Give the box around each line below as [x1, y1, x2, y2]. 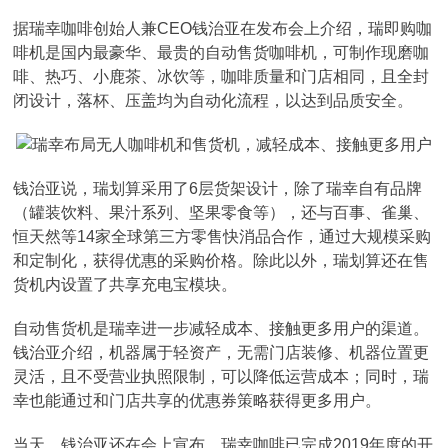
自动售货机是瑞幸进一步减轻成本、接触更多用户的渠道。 [13, 320, 430, 337]
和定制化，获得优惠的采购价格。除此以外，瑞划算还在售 [13, 252, 430, 269]
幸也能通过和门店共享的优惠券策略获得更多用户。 [13, 392, 382, 409]
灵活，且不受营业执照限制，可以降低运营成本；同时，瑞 [13, 368, 430, 385]
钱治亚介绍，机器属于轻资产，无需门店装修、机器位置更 [13, 344, 430, 361]
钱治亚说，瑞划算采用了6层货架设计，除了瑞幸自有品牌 [13, 180, 423, 197]
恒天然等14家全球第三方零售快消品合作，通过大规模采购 [13, 228, 432, 245]
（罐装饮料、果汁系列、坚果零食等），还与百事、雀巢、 [13, 204, 430, 221]
